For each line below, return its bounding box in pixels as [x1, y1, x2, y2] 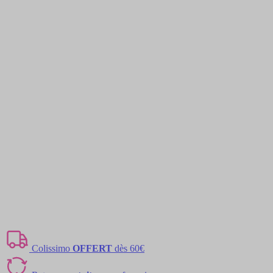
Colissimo [32, 243, 73, 253]
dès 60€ [112, 243, 144, 253]
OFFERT [73, 243, 112, 253]
